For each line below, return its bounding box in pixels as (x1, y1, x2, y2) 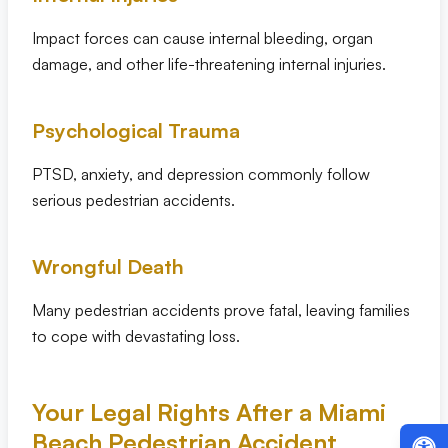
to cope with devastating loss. (32, 326, 240, 346)
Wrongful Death (32, 254, 184, 279)
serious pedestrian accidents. (32, 190, 235, 210)
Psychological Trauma (32, 118, 240, 143)
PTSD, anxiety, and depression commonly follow (32, 164, 370, 184)
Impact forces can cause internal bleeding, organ (32, 28, 373, 48)
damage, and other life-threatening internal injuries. (32, 54, 386, 74)
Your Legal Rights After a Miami (32, 397, 386, 427)
